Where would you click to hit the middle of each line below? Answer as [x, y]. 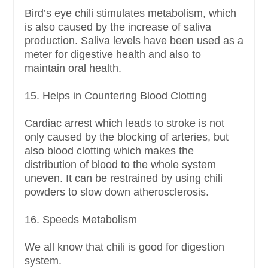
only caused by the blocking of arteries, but [127, 137]
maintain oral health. [73, 68]
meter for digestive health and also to [113, 55]
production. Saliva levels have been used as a [134, 41]
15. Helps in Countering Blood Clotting [116, 96]
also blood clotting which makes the [109, 151]
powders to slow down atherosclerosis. [117, 192]
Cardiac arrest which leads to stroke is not [124, 124]
